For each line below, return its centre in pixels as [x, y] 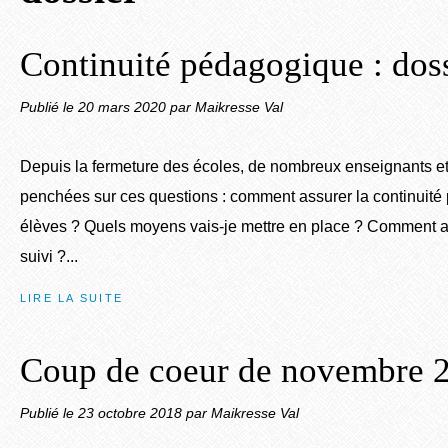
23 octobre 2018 [132, 413]
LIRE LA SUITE [72, 298]
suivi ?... [49, 256]
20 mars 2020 [124, 107]
